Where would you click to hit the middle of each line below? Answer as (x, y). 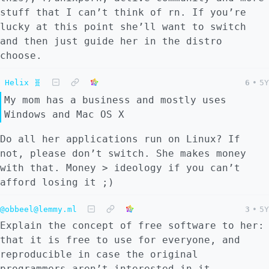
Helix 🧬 (23, 83)
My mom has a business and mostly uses (115, 100)
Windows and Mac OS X (64, 114)
